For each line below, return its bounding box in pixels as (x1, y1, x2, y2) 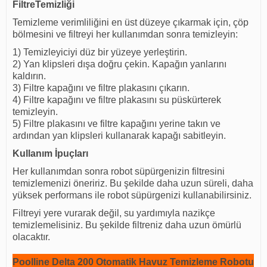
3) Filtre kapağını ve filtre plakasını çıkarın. (13, 83, 190, 94)
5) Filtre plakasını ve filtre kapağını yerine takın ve (13, 119, 221, 129)
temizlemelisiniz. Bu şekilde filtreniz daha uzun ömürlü (13, 220, 241, 231)
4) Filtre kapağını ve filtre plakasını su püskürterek (13, 95, 221, 105)
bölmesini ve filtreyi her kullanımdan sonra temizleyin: (13, 29, 238, 40)
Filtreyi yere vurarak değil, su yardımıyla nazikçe (13, 208, 215, 219)
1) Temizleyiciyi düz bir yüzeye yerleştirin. (13, 47, 187, 58)
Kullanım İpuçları (13, 148, 88, 159)
